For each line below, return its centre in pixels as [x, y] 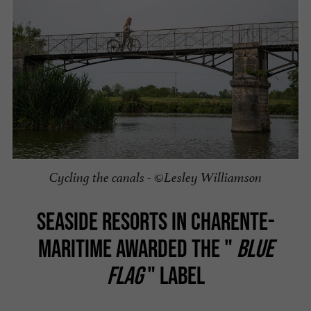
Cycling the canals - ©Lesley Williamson [155, 177]
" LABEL [174, 275]
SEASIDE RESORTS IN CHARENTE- [155, 220]
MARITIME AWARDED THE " [137, 247]
